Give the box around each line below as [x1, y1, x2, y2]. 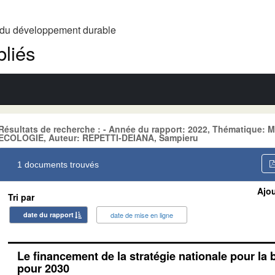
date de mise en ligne [110, 209, 173, 220]
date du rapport [23, 209, 74, 219]
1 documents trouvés [17, 159, 99, 169]
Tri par [8, 190, 34, 203]
